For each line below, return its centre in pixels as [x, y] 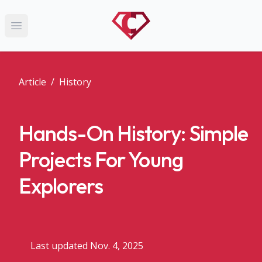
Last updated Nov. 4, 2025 [87, 246]
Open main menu [49, 32]
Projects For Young [101, 159]
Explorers [61, 185]
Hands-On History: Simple [134, 133]
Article [32, 82]
